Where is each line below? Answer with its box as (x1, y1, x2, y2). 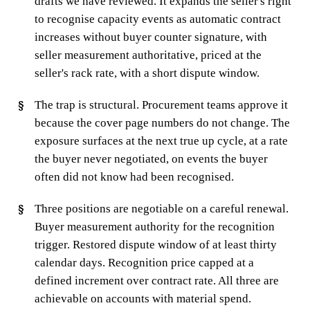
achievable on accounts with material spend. (34, 291, 251, 305)
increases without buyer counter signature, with (34, 30, 267, 44)
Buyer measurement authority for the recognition (34, 219, 275, 233)
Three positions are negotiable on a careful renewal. (34, 201, 289, 215)
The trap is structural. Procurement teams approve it (34, 98, 288, 111)
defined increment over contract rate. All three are (34, 273, 279, 287)
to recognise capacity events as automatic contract (34, 12, 281, 26)
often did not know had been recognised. (34, 170, 234, 183)
